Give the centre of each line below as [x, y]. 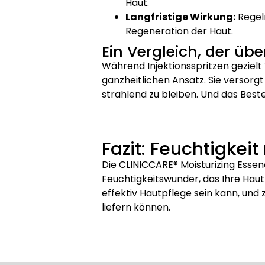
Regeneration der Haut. [179, 31]
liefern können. [136, 207]
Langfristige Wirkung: [180, 17]
